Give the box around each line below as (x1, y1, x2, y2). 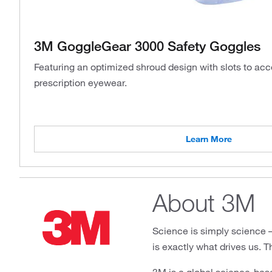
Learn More (186, 134, 232, 144)
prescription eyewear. (34, 76, 127, 89)
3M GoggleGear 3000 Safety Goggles (34, 37, 260, 54)
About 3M (152, 187, 255, 218)
